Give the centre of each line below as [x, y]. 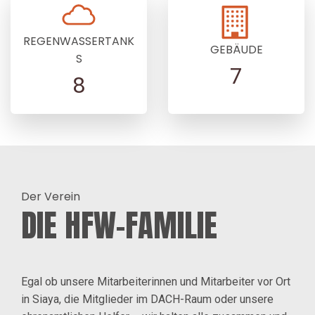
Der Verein [51, 196]
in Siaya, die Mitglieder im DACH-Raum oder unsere [147, 299]
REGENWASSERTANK [79, 41]
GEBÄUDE [236, 50]
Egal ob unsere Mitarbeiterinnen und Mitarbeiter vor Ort [156, 281]
